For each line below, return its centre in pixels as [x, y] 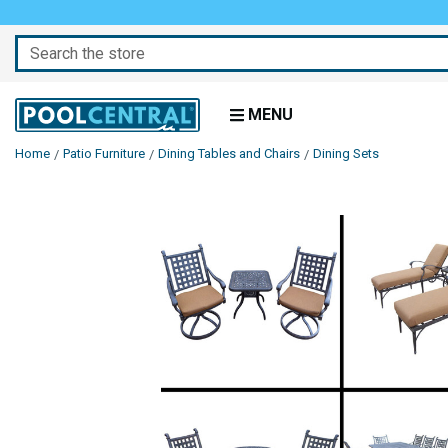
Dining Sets [346, 153]
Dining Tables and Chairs [229, 153]
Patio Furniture [104, 153]
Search [41, 46]
